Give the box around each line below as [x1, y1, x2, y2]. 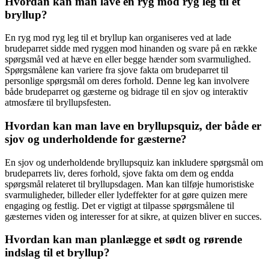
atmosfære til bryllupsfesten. [5, 97, 111, 108]
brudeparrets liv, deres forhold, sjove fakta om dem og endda [5, 168, 234, 178]
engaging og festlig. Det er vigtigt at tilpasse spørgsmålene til [5, 200, 234, 211]
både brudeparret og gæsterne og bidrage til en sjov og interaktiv [5, 86, 248, 97]
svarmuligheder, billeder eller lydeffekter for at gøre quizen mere [5, 189, 247, 200]
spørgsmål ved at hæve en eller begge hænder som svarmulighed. [5, 54, 251, 65]
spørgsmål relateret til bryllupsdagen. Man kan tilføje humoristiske [5, 178, 254, 189]
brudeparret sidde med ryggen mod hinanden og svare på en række [5, 43, 257, 54]
